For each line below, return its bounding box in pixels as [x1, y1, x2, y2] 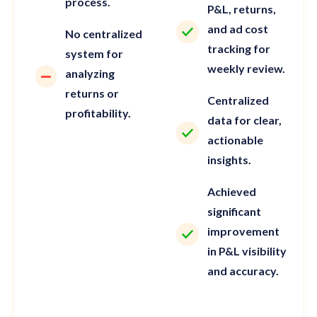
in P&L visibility [207, 244, 287, 258]
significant [207, 204, 261, 219]
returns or [65, 86, 119, 100]
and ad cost [207, 22, 268, 36]
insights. [207, 153, 251, 167]
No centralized [65, 27, 142, 41]
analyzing [65, 67, 115, 81]
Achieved [207, 185, 256, 199]
